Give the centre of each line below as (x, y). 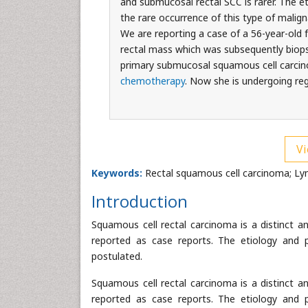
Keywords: (117, 173)
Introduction (140, 201)
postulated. (117, 256)
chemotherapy (152, 81)
